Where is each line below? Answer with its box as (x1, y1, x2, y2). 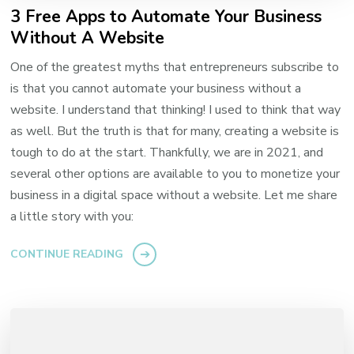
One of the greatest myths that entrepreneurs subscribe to (10, 58, 340, 77)
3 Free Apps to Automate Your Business (10, 5, 322, 29)
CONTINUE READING (10, 247, 124, 262)
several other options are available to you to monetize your (10, 165, 341, 183)
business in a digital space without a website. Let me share (10, 186, 338, 205)
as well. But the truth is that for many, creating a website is (10, 122, 340, 141)
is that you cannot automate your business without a (10, 80, 302, 98)
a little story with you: (10, 208, 134, 226)
